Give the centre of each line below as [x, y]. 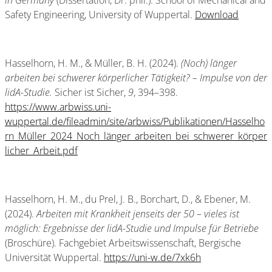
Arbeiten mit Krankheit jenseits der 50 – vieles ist [138, 214]
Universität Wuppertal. [54, 257]
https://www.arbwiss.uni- [58, 107]
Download [217, 15]
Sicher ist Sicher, [90, 92]
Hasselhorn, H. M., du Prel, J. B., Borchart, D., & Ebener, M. [128, 199]
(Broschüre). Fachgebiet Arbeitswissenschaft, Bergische [123, 243]
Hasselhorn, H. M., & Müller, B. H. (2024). [93, 63]
